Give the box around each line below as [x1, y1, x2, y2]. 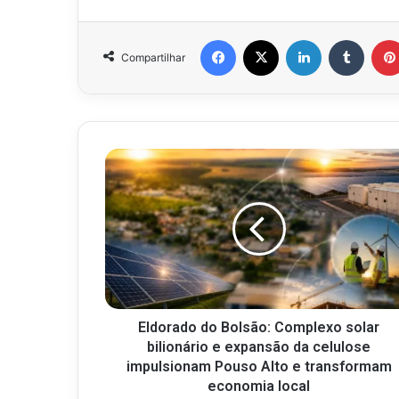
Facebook [235, 32, 289, 47]
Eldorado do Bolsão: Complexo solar [138, 319, 379, 337]
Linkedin [321, 32, 367, 47]
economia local [208, 378, 310, 395]
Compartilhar [121, 51, 185, 65]
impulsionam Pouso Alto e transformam [126, 358, 392, 376]
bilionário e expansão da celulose [147, 338, 370, 356]
